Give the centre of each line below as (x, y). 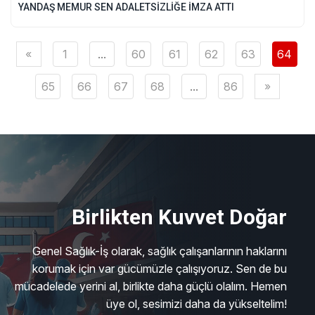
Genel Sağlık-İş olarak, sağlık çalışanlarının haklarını (160, 251)
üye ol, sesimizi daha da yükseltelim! (197, 304)
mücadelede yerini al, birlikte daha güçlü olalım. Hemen (151, 286)
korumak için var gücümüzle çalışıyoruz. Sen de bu (160, 269)
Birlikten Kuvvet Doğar (179, 217)
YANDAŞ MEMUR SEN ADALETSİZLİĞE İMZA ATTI (126, 7)
